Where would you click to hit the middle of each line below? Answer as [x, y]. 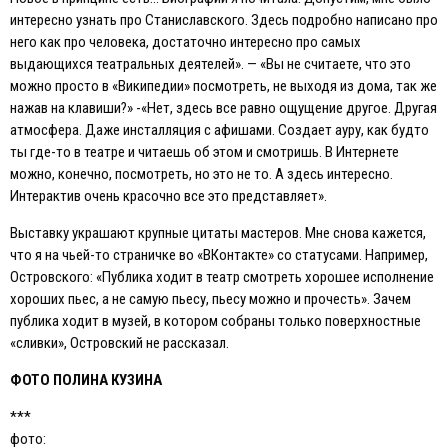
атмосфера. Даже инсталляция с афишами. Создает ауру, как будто [219, 129]
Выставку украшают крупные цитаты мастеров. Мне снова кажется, [218, 232]
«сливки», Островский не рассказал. [119, 342]
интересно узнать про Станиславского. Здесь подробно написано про [224, 19]
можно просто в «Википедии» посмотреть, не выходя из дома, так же [223, 85]
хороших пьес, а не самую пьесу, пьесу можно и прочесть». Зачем [210, 298]
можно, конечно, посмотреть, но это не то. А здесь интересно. [201, 173]
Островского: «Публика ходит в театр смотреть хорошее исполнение [222, 276]
